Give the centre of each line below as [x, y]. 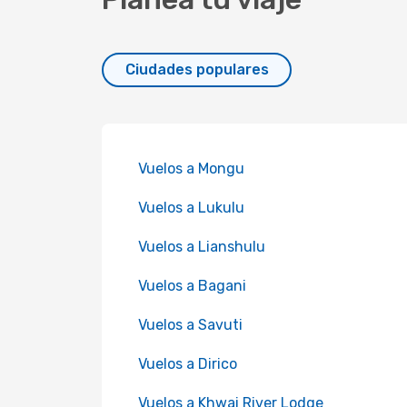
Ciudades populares [197, 69]
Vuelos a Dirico [188, 364]
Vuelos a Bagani [192, 286]
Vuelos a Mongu [191, 169]
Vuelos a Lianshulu [202, 247]
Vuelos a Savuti [190, 325]
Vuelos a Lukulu [191, 208]
